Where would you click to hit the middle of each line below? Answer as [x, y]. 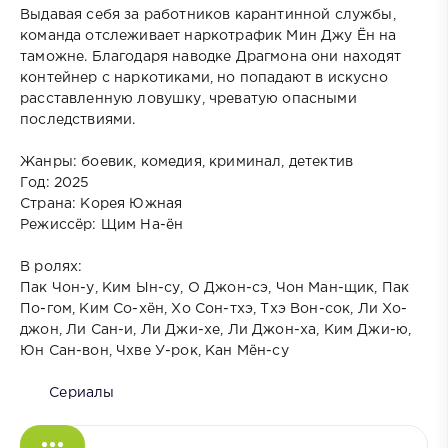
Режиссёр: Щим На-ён [102, 225]
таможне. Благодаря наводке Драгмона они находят [210, 57]
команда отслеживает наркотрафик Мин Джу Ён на [208, 36]
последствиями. [78, 120]
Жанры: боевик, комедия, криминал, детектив [187, 162]
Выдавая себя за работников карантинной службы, [208, 15]
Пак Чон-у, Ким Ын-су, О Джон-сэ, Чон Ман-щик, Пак [215, 288]
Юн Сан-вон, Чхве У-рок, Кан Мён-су [154, 351]
